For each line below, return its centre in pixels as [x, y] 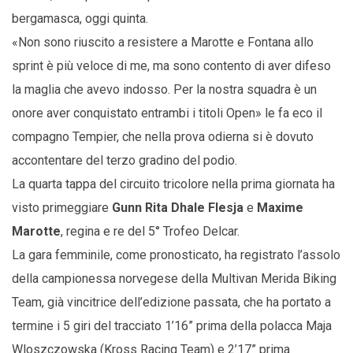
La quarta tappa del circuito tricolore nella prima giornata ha [173, 184]
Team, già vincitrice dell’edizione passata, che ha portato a [171, 302]
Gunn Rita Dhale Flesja [178, 207]
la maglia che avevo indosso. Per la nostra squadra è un [164, 89]
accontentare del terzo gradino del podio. [124, 160]
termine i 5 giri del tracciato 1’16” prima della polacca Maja [172, 325]
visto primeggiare [62, 207]
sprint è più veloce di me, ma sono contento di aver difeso [171, 65]
